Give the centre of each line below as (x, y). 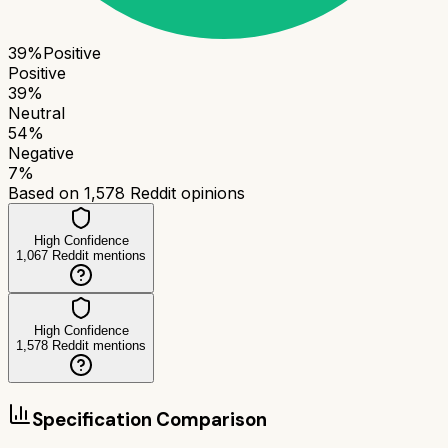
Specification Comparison (149, 419)
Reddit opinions (185, 192)
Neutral (36, 112)
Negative (41, 152)
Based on (46, 192)
